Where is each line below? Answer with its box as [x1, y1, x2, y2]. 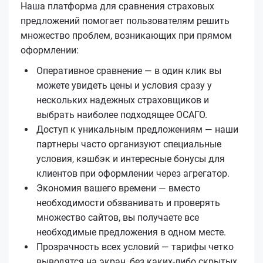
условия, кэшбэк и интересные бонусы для [36, 153, 225, 164]
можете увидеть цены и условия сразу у [36, 79, 212, 91]
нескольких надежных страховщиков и [36, 94, 209, 106]
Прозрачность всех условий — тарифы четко [36, 241, 234, 252]
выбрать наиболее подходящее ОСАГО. [36, 109, 207, 120]
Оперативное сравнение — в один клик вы [36, 65, 221, 76]
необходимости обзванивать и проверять [36, 197, 220, 208]
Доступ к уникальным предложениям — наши [36, 123, 238, 135]
